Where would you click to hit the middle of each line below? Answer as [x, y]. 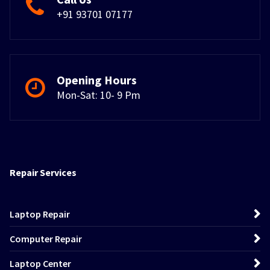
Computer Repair [46, 238]
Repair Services [43, 172]
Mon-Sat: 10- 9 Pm [99, 95]
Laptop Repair [40, 214]
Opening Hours [97, 80]
